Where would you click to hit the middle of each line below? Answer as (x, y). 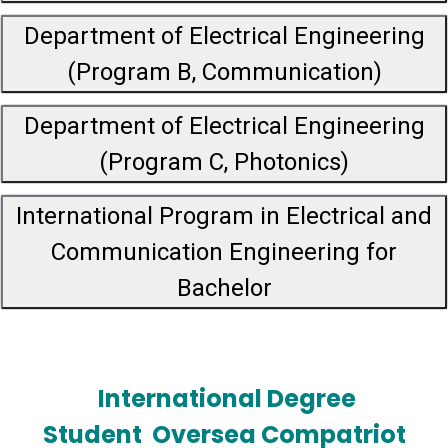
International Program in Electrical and (224, 216)
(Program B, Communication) (224, 72)
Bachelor (224, 288)
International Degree (226, 399)
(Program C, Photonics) (224, 162)
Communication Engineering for (224, 252)
